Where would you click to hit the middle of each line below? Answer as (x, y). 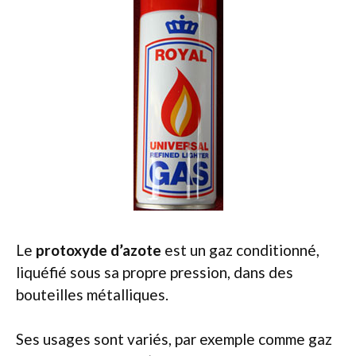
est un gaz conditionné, (240, 250)
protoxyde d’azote (99, 250)
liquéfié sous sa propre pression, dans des (155, 272)
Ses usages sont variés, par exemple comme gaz (174, 339)
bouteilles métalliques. (92, 294)
